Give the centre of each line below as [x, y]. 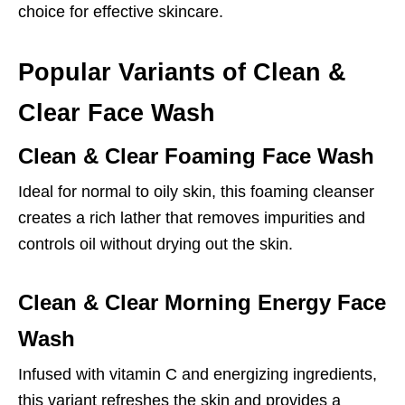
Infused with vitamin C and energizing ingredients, [198, 374]
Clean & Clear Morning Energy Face [202, 302]
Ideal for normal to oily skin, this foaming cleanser [196, 192]
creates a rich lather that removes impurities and [192, 218]
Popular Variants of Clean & [182, 72]
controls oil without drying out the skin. [155, 244]
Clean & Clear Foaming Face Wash [196, 156]
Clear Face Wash [117, 113]
